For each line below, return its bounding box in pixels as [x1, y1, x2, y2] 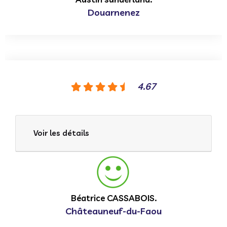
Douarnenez [87, 6, 140, 18]
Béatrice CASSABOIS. [70, 192, 157, 203]
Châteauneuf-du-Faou [65, 205, 162, 217]
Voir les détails [33, 128, 89, 138]
